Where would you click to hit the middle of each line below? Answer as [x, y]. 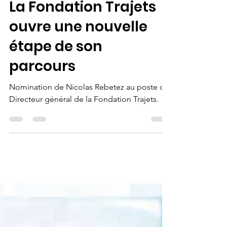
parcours [42, 86]
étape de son [56, 67]
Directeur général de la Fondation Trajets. [84, 119]
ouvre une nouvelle [78, 47]
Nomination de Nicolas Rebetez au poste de [89, 107]
